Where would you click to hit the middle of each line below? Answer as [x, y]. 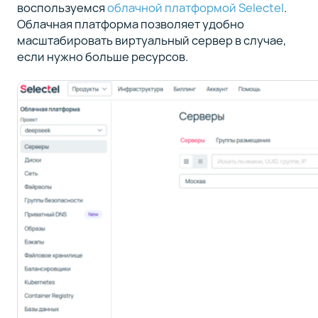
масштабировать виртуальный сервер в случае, [151, 40]
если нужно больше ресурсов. [102, 57]
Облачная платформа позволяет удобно [130, 24]
